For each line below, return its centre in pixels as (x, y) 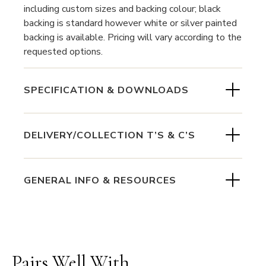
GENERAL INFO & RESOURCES (100, 181)
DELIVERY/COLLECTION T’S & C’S (110, 136)
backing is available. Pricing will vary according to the (133, 38)
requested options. (63, 52)
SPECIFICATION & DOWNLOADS (106, 91)
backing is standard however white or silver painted (130, 23)
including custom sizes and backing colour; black (122, 9)
